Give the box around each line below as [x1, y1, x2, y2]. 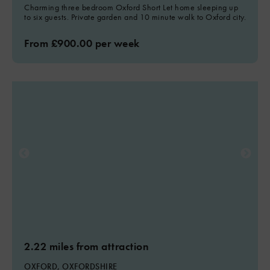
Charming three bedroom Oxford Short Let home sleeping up [24, 2, 238, 13]
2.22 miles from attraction [24, 239, 149, 253]
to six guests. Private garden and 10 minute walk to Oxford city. [24, 11, 246, 22]
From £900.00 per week [24, 36, 140, 50]
